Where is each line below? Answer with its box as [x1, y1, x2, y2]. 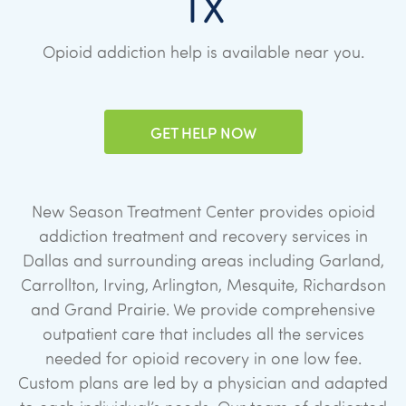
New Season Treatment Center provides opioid [31, 201, 375, 222]
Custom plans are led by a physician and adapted [18, 372, 388, 393]
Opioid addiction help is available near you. [42, 42, 364, 63]
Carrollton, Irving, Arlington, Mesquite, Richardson [20, 275, 386, 295]
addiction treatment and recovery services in [38, 226, 368, 246]
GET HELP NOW [150, 122, 256, 142]
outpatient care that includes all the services [42, 324, 364, 344]
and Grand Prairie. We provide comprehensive [31, 299, 375, 320]
